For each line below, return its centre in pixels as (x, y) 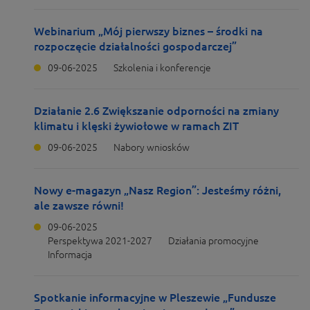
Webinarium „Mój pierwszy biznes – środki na (148, 31)
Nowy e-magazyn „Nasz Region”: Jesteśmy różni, (157, 190)
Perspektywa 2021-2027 (100, 241)
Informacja (70, 255)
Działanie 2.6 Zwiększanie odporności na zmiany (156, 111)
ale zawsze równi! (79, 206)
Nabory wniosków (152, 147)
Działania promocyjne (213, 241)
